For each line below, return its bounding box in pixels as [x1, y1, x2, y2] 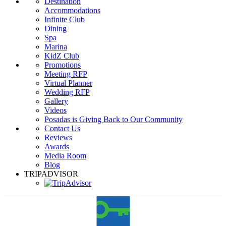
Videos [44, 159, 67, 168]
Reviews [44, 186, 72, 195]
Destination [44, 50, 81, 59]
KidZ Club [44, 104, 79, 114]
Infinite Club [44, 68, 85, 77]
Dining [44, 77, 67, 86]
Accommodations [44, 59, 100, 68]
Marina [44, 95, 67, 104]
